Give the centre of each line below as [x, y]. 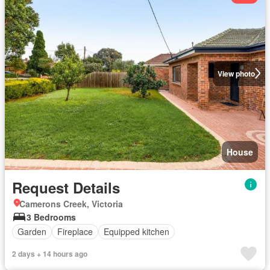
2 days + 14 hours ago [50, 253]
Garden [32, 231]
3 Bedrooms [51, 217]
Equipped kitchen [137, 231]
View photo [236, 73]
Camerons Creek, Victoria [71, 203]
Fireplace [75, 231]
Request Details [66, 187]
